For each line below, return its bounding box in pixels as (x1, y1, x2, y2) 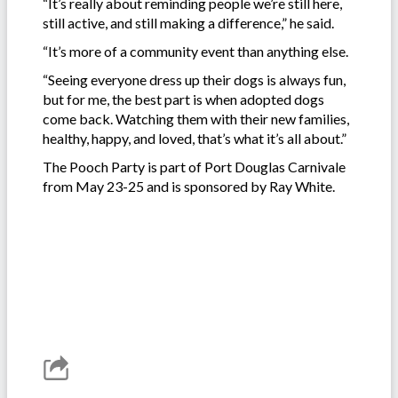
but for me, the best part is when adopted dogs (43, 90, 324, 107)
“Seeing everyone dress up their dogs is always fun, (43, 70, 346, 88)
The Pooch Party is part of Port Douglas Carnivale (43, 157, 346, 175)
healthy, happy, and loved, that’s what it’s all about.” (43, 129, 346, 147)
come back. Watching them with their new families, (43, 109, 349, 127)
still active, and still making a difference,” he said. (43, 13, 334, 31)
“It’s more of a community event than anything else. (43, 42, 348, 60)
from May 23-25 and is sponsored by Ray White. (43, 177, 335, 195)
